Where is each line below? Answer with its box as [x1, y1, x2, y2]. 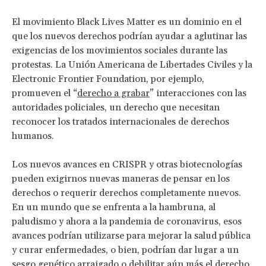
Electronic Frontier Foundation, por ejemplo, [12, 72, 204, 85]
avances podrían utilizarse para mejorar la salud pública [12, 229, 251, 242]
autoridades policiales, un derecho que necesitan [12, 101, 220, 113]
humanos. [12, 129, 54, 142]
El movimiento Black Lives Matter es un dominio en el [12, 15, 242, 28]
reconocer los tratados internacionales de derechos [12, 115, 229, 128]
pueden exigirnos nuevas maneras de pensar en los [12, 172, 230, 185]
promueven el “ [12, 87, 77, 99]
